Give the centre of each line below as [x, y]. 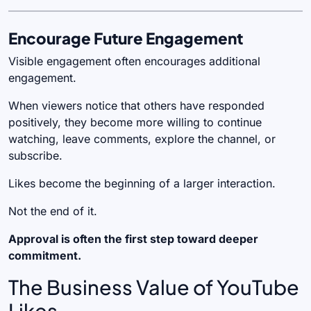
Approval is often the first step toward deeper [133, 239]
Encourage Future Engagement [126, 39]
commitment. [45, 256]
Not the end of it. [53, 211]
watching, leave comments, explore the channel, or [142, 139]
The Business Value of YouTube [154, 287]
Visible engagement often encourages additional [134, 61]
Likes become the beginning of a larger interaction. [142, 184]
